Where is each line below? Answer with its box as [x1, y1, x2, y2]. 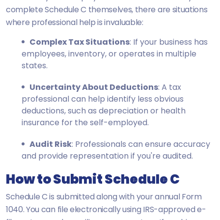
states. [22, 59, 48, 71]
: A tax [158, 81, 181, 93]
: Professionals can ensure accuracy [72, 138, 210, 150]
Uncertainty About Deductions [29, 81, 158, 93]
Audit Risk [29, 138, 72, 150]
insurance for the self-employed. [22, 116, 149, 128]
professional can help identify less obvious [22, 93, 184, 105]
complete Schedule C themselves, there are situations [6, 3, 208, 15]
